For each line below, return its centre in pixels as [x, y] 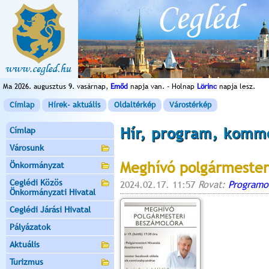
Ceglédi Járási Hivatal [50, 210]
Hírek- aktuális [74, 105]
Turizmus [26, 262]
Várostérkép [190, 105]
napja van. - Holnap [162, 86]
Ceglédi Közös [36, 183]
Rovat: [213, 185]
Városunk [27, 148]
